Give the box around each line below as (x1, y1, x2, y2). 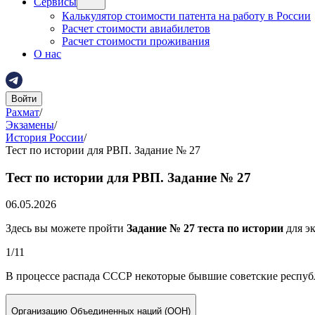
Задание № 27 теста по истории (124, 222, 283, 235)
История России (6, 131, 84, 143)
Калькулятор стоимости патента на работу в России (62, 10, 311, 22)
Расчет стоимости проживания (62, 35, 210, 47)
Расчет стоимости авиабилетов (62, 22, 210, 34)
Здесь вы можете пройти (6, 222, 124, 235)
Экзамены (6, 119, 54, 131)
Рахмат (6, 106, 39, 118)
